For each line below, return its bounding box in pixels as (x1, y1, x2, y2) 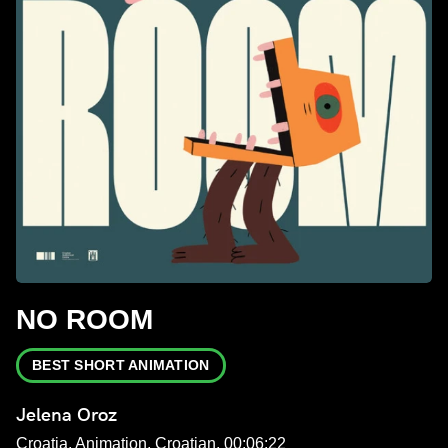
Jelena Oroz (16, 403, 117, 425)
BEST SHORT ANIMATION (32, 356, 210, 373)
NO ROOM (16, 303, 153, 335)
